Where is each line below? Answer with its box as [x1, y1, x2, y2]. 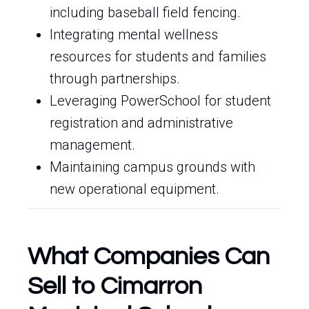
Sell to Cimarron [28, 273, 202, 299]
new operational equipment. [50, 181, 219, 197]
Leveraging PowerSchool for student [50, 92, 271, 109]
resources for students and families [50, 48, 266, 65]
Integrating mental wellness [50, 26, 218, 43]
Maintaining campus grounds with [50, 159, 255, 175]
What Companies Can [28, 243, 270, 270]
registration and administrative [50, 114, 233, 131]
